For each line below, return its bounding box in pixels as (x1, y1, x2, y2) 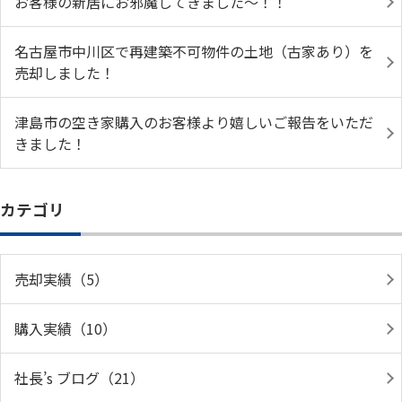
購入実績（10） (14, 318, 117, 339)
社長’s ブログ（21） (14, 367, 144, 389)
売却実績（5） (14, 268, 109, 290)
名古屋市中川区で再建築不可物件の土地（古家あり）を (14, 40, 373, 62)
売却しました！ (14, 62, 115, 83)
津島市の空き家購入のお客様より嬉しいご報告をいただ (14, 111, 373, 133)
